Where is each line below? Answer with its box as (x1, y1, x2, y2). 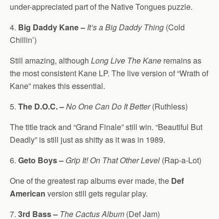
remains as (161, 55, 201, 66)
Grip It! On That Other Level (66, 154, 160, 166)
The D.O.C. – (18, 101, 64, 112)
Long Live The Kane (91, 55, 161, 66)
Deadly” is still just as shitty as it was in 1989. (10, 134, 165, 145)
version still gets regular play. (45, 188, 148, 199)
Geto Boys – (18, 154, 64, 166)
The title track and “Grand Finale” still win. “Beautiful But (10, 121, 202, 132)
